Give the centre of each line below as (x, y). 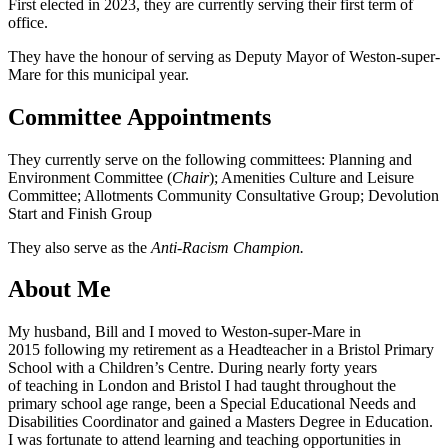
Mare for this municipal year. (98, 74)
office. (28, 22)
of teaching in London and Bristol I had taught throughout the (202, 386)
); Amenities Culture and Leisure (311, 177)
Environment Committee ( (90, 177)
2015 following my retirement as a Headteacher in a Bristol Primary (221, 350)
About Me (59, 289)
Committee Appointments (139, 116)
